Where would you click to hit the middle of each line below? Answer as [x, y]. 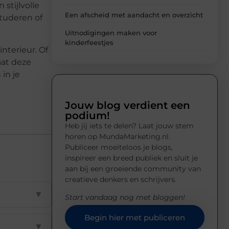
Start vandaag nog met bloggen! [125, 197]
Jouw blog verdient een [128, 105]
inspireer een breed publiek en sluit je [131, 158]
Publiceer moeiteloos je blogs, [119, 147]
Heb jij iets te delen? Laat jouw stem [129, 125]
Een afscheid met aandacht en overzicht [134, 15]
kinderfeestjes [89, 42]
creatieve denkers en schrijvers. [121, 179]
